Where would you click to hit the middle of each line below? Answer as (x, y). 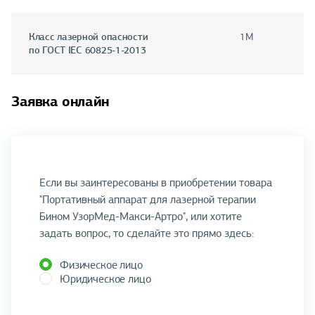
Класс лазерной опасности (89, 37)
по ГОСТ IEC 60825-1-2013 (88, 50)
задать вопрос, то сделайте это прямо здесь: (147, 233)
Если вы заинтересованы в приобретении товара (156, 182)
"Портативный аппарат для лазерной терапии (148, 199)
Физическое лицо (101, 265)
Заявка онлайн (60, 102)
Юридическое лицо (105, 279)
